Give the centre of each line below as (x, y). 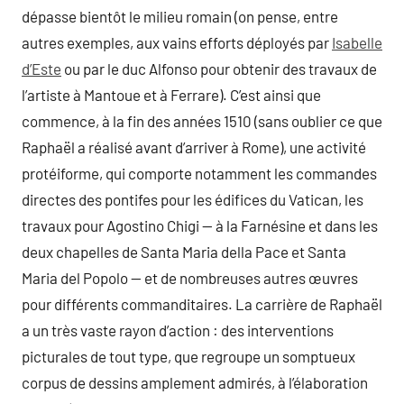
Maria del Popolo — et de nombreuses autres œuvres (190, 277)
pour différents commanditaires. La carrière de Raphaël (202, 303)
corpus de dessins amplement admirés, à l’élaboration (195, 382)
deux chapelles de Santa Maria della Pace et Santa (184, 251)
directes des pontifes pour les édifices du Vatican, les (193, 199)
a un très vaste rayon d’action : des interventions (178, 330)
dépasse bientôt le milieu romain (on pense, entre (180, 16)
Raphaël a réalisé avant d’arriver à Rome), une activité (194, 147)
